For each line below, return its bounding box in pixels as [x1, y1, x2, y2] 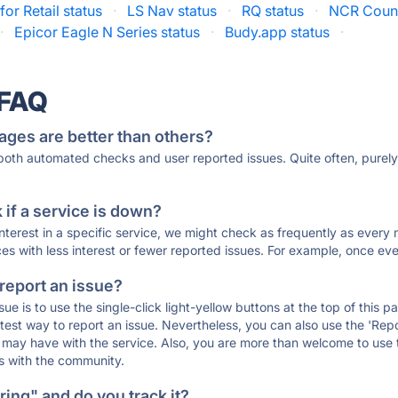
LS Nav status [127, 2, 218, 20]
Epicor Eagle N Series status [14, 23, 201, 41]
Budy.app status [225, 23, 330, 41]
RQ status [242, 2, 305, 20]
